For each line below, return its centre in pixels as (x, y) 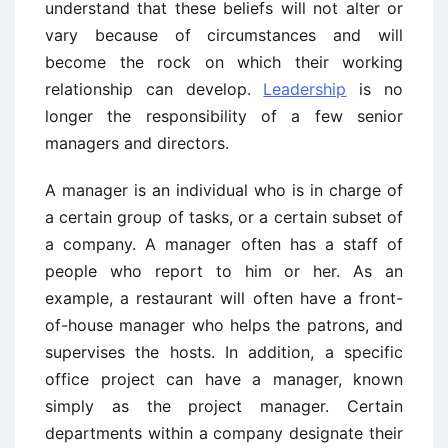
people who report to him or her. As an (224, 271)
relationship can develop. (154, 89)
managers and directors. (137, 143)
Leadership (305, 89)
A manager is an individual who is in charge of (224, 190)
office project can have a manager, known (224, 379)
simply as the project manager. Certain (224, 406)
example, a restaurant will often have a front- (224, 298)
